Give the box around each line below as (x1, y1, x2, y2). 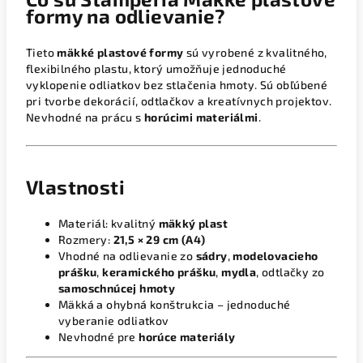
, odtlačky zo (256, 265, 325, 279)
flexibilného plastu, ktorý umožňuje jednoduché (26, 62, 287, 75)
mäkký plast (158, 216, 228, 230)
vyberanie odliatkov (58, 314, 169, 327)
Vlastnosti (26, 175, 125, 199)
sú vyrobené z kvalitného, (183, 45, 327, 59)
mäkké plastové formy (57, 45, 184, 59)
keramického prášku (102, 265, 216, 279)
